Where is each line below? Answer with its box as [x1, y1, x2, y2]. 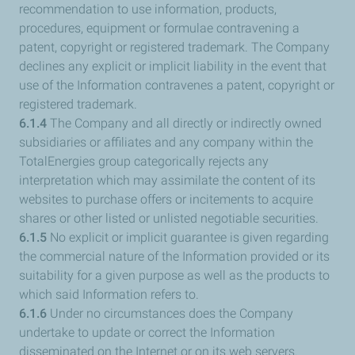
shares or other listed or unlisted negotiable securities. [19, 211, 322, 226]
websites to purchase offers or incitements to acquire [19, 192, 313, 207]
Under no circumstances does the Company [47, 306, 293, 321]
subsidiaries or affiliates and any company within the [19, 135, 313, 150]
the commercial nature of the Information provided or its [19, 249, 330, 264]
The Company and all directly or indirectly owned [50, 116, 322, 131]
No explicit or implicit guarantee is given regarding [47, 230, 329, 245]
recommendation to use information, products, [19, 2, 277, 17]
